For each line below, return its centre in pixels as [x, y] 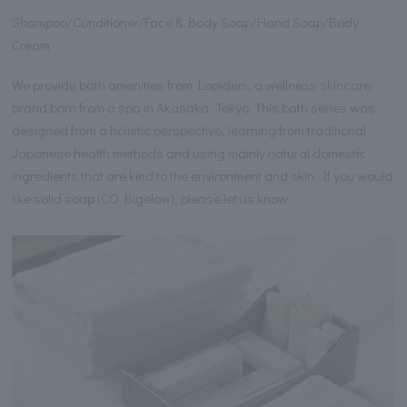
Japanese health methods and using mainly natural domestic [189, 153]
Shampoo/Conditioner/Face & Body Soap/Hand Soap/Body [186, 21]
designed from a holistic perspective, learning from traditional [189, 130]
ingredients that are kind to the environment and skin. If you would [203, 176]
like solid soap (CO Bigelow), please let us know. [151, 199]
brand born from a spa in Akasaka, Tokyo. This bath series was [194, 108]
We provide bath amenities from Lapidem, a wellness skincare [192, 85]
